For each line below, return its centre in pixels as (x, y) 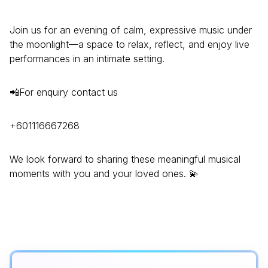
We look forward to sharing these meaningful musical (125, 159)
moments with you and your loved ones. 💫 (104, 173)
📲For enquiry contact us (64, 92)
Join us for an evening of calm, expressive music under (131, 30)
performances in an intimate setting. (87, 58)
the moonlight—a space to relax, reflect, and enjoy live (130, 44)
